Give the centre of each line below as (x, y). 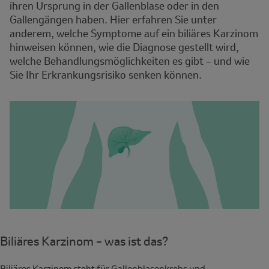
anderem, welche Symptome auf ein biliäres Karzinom (134, 33)
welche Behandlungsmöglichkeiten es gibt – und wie (130, 61)
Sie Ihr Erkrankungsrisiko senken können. (106, 75)
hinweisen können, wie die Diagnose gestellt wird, (124, 47)
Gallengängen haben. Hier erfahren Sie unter (113, 20)
